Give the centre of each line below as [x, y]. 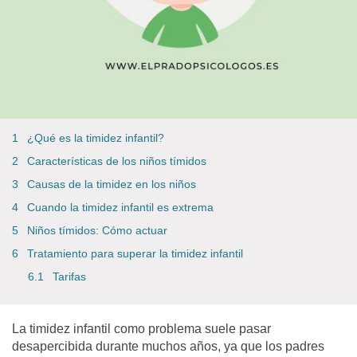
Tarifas [69, 277]
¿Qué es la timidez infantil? [96, 138]
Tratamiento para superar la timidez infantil [135, 254]
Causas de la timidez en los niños [112, 184]
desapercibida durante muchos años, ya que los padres [168, 346]
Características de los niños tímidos [117, 161]
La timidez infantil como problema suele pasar [141, 329]
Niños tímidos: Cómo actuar [97, 231]
